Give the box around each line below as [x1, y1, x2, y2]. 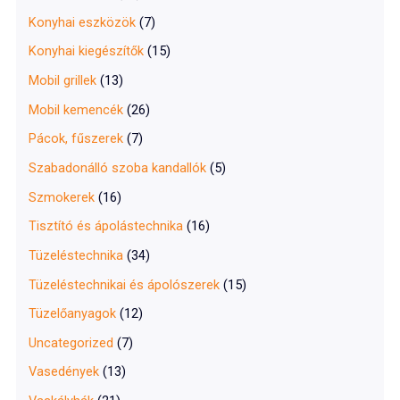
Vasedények [29, 363, 100, 380]
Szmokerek [29, 188, 96, 205]
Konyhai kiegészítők [29, 43, 145, 60]
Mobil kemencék [29, 101, 124, 118]
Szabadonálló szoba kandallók [29, 159, 207, 176]
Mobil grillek [29, 72, 97, 89]
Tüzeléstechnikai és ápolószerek [29, 276, 221, 293]
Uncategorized [29, 334, 114, 351]
